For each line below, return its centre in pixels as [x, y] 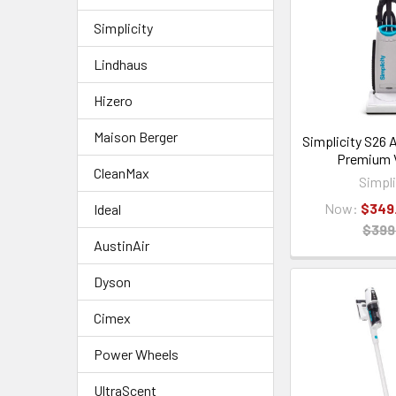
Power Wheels [136, 354]
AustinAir [122, 245]
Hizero [113, 100]
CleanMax [122, 173]
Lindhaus [121, 64]
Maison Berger [136, 137]
